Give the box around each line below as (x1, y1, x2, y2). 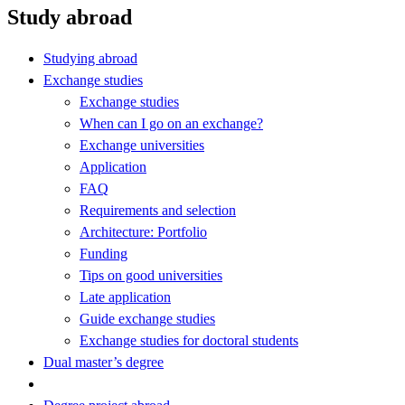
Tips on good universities (80, 267, 222, 283)
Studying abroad (43, 50, 137, 66)
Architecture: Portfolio (80, 223, 207, 240)
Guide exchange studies (80, 310, 215, 326)
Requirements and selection (80, 202, 236, 218)
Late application (80, 288, 171, 305)
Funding (80, 245, 127, 261)
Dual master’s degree (43, 353, 164, 370)
